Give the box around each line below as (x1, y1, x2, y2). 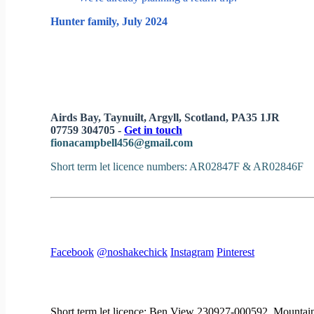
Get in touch (124, 123, 182, 136)
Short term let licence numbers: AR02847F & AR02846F (50, 160, 303, 172)
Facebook (50, 245, 94, 258)
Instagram (170, 245, 214, 258)
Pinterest (217, 245, 254, 258)
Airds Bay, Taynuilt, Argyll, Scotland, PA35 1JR (50, 111, 280, 123)
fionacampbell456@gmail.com (50, 136, 193, 149)
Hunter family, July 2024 (50, 15, 168, 27)
